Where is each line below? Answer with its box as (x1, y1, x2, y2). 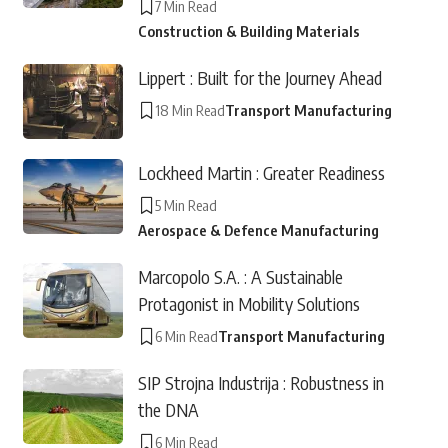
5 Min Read (154, 196, 217, 214)
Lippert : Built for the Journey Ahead (137, 66, 382, 89)
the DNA (137, 398, 199, 421)
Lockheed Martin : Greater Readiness (137, 161, 385, 184)
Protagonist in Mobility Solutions (137, 292, 360, 315)
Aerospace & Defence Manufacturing (137, 221, 379, 239)
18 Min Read (154, 101, 225, 119)
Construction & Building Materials (137, 22, 360, 40)
